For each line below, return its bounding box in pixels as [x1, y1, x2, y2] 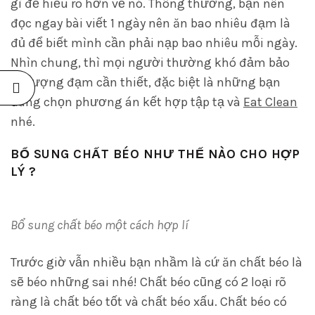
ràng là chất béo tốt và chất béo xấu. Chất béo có [11, 294, 287, 309]
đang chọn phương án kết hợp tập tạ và [11, 94, 243, 110]
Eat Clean [243, 94, 297, 110]
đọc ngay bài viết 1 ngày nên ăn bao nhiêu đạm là [11, 15, 290, 31]
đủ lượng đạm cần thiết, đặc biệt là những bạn [11, 75, 281, 90]
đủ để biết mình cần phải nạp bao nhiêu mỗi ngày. [11, 35, 297, 51]
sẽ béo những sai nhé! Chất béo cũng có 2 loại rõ [11, 274, 286, 290]
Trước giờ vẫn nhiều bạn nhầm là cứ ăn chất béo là [11, 255, 302, 270]
